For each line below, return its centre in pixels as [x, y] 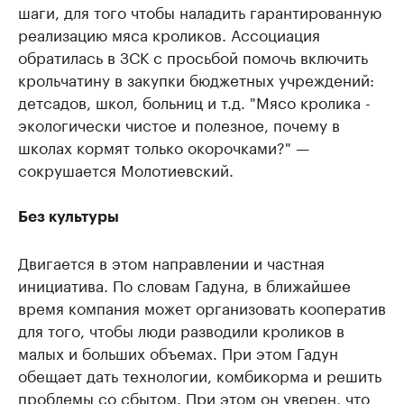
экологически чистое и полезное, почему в [179, 123]
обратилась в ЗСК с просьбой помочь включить [193, 55]
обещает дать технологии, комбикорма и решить [200, 374]
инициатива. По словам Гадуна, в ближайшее [184, 284]
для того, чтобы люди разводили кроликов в [181, 329]
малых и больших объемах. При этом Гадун [178, 351]
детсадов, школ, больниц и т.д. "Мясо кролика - [194, 101]
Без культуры [69, 216]
